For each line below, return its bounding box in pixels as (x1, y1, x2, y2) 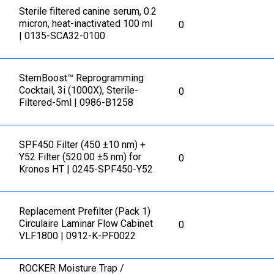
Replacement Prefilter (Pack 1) (19, 205, 151, 217)
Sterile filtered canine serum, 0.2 (19, 6, 157, 18)
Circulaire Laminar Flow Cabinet (19, 217, 154, 229)
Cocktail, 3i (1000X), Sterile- (19, 84, 139, 97)
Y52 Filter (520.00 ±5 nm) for (19, 151, 142, 163)
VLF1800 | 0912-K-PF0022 (19, 229, 136, 242)
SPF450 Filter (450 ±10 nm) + (19, 139, 146, 150)
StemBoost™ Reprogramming (19, 72, 144, 84)
